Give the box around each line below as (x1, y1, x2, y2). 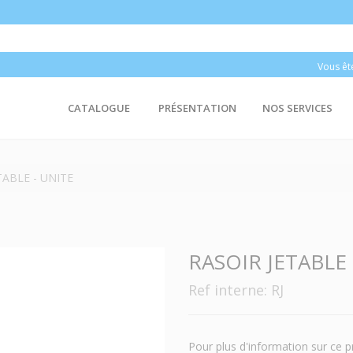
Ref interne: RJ (188, 281, 284, 299)
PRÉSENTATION (158, 101, 236, 115)
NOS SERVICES (262, 101, 333, 115)
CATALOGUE (67, 101, 130, 115)
